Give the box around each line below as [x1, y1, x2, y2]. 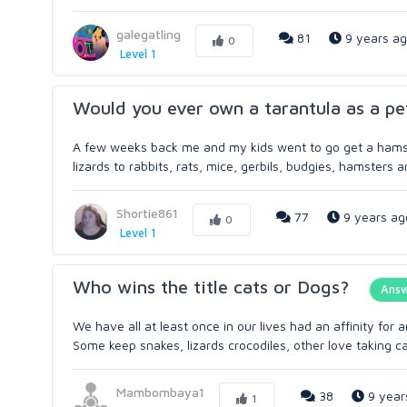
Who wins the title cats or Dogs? [73, 276, 349, 297]
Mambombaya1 [116, 384, 204, 400]
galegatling [116, 26, 181, 42]
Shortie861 [116, 205, 178, 221]
